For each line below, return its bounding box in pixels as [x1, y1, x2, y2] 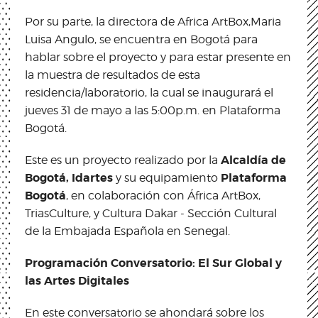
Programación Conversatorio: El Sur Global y [25, 255, 282, 270]
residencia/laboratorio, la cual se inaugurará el [25, 85, 273, 99]
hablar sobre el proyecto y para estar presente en [25, 50, 291, 64]
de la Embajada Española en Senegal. [25, 224, 230, 238]
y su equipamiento [113, 170, 221, 185]
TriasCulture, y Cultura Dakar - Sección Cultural [25, 206, 277, 220]
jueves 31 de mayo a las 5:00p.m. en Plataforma [25, 103, 280, 117]
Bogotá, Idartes [25, 170, 113, 185]
